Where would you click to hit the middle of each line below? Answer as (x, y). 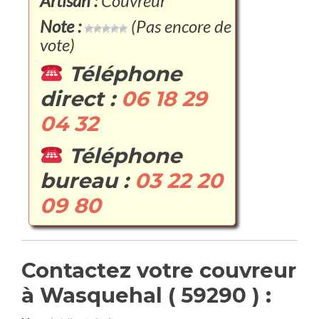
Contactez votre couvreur (159, 270)
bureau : (87, 181)
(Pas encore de (179, 26)
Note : (61, 26)
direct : (80, 99)
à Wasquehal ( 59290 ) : (146, 295)
